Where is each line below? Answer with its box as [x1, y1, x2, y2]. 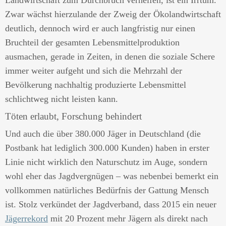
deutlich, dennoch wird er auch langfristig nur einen [5, 23, 195, 33]
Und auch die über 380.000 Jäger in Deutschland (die [5, 129, 201, 139]
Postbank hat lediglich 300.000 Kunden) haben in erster [5, 143, 209, 153]
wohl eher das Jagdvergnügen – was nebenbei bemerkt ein [5, 171, 218, 181]
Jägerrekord [5, 213, 48, 223]
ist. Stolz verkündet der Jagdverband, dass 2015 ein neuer [5, 199, 216, 209]
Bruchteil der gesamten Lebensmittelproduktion [5, 37, 180, 47]
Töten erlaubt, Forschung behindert [5, 111, 142, 122]
